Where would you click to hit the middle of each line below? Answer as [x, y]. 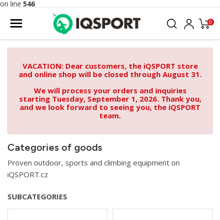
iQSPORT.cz [28, 175]
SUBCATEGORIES [37, 197]
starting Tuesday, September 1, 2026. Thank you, [110, 99]
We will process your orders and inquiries [110, 91]
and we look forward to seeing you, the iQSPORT [110, 107]
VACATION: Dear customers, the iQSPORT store [110, 66]
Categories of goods [55, 148]
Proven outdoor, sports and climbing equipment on [94, 163]
